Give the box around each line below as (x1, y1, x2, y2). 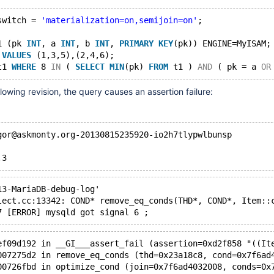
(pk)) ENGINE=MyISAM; (173, 39, 271, 48)
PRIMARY (119, 39, 154, 48)
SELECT (75, 62, 105, 72)
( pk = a (212, 62, 261, 72)
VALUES (2, 50, 31, 60)
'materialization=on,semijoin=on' (41, 15, 198, 25)
